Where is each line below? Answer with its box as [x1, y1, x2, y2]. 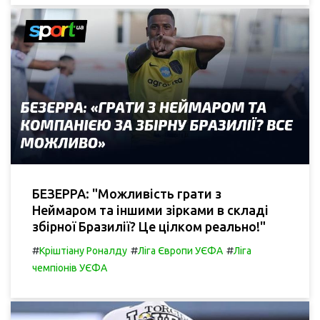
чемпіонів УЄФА [32, 262, 107, 274]
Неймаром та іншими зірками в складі [32, 203, 269, 218]
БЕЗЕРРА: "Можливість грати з [32, 186, 221, 201]
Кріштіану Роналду [39, 245, 127, 257]
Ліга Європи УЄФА [138, 245, 223, 257]
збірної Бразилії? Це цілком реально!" [32, 219, 266, 234]
